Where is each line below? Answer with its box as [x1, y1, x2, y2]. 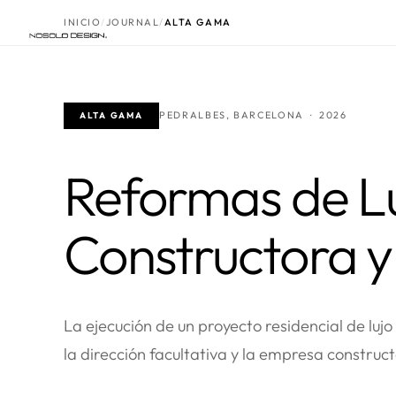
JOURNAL [105, 16, 160, 28]
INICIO [64, 16, 102, 28]
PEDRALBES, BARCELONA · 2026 [159, 109, 347, 122]
